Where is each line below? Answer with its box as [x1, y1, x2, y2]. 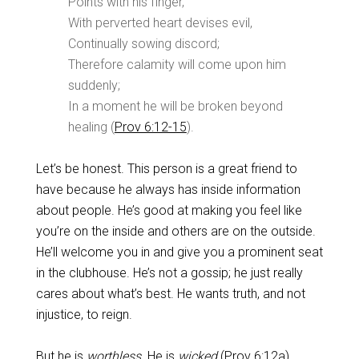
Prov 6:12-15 [114, 119, 187, 135]
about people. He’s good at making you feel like [35, 203, 302, 218]
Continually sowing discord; [67, 36, 220, 51]
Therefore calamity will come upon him [67, 57, 286, 72]
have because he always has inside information [35, 182, 301, 197]
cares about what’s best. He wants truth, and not [35, 286, 305, 301]
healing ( [67, 119, 115, 135]
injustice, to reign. [35, 307, 132, 322]
